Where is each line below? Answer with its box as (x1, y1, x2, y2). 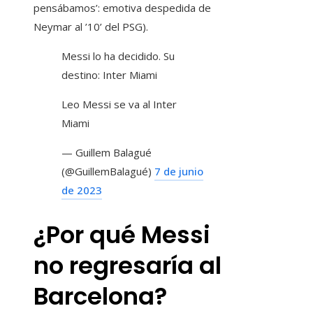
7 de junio (154, 163, 203, 178)
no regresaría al (34, 249, 221, 283)
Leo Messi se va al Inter (61, 96, 177, 111)
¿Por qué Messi (34, 218, 210, 252)
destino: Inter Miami (61, 67, 157, 82)
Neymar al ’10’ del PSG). (34, 19, 148, 34)
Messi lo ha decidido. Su (61, 48, 175, 63)
